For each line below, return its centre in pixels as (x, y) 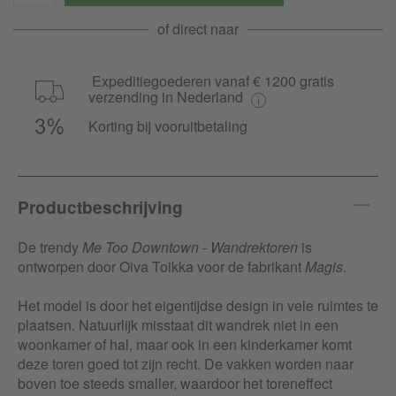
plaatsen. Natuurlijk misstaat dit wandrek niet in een (178, 325)
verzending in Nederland (168, 97)
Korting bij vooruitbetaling (168, 126)
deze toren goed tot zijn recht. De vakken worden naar (186, 364)
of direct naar (198, 29)
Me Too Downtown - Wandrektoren (190, 247)
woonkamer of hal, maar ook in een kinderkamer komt (185, 345)
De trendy (50, 247)
